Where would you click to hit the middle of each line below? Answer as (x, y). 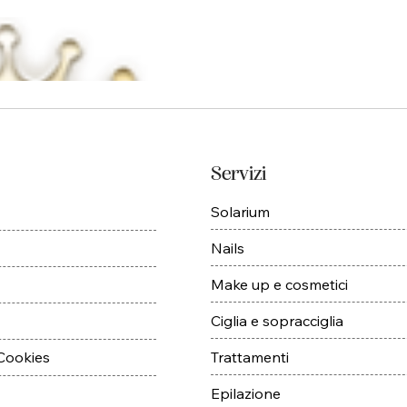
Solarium (240, 211)
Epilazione (245, 393)
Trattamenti (249, 357)
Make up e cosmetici (279, 284)
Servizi (238, 174)
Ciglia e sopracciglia (277, 320)
